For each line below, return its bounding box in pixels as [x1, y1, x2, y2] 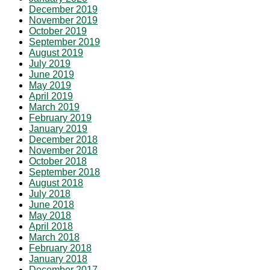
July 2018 [29, 188, 71, 199]
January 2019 [29, 123, 87, 134]
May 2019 [29, 80, 71, 90]
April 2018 [29, 221, 73, 231]
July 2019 [29, 58, 71, 69]
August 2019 [29, 47, 83, 58]
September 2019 [29, 36, 100, 47]
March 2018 [29, 231, 80, 242]
